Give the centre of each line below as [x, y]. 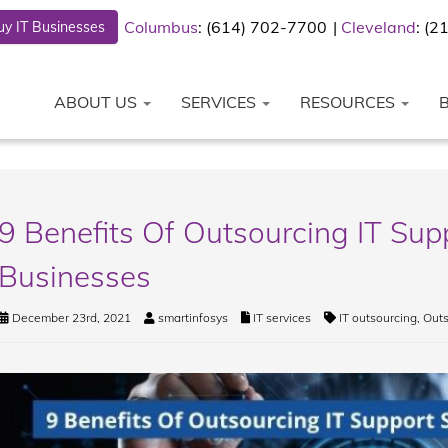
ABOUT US [97, 102]
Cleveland [378, 27]
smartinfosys [192, 317]
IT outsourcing [377, 317]
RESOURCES [349, 102]
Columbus [161, 27]
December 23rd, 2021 [69, 317]
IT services [281, 317]
